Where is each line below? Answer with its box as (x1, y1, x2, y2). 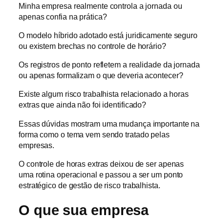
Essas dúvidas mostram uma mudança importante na (19, 119, 200, 128)
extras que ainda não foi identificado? (19, 100, 147, 109)
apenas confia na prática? (19, 12, 107, 21)
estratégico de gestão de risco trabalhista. (19, 180, 160, 190)
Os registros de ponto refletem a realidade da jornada (19, 60, 200, 69)
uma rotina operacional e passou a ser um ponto (19, 170, 183, 179)
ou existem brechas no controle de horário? (19, 41, 166, 50)
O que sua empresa (19, 202, 149, 218)
